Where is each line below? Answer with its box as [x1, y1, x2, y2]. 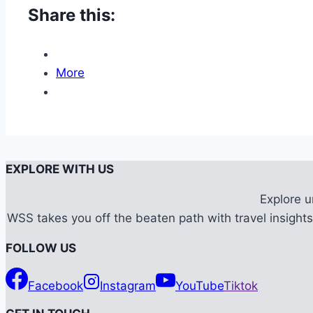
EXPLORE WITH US [6, 162, 114, 177]
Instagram [100, 278, 156, 293]
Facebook [28, 278, 83, 293]
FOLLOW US [6, 241, 76, 256]
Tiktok [224, 278, 258, 293]
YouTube [175, 278, 224, 293]
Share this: [28, 5, 115, 26]
